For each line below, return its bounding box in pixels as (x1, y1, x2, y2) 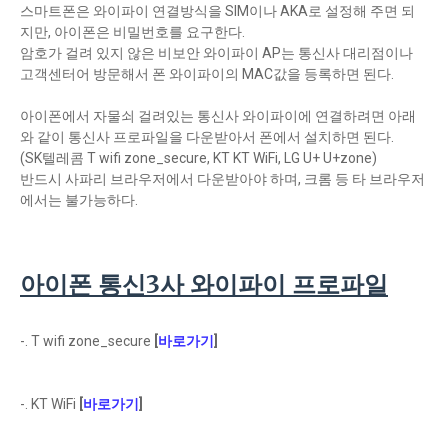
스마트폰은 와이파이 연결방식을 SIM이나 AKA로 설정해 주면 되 (20, 3, 415, 19)
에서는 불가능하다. (20, 192, 138, 208)
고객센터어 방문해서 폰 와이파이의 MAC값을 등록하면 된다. (20, 66, 394, 82)
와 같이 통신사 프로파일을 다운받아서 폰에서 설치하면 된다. (20, 129, 394, 145)
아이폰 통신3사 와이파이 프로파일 (20, 269, 388, 300)
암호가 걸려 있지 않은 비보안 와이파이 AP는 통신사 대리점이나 (20, 45, 413, 61)
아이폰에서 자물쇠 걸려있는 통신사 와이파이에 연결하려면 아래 (20, 108, 416, 124)
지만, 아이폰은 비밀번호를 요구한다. (20, 24, 245, 40)
